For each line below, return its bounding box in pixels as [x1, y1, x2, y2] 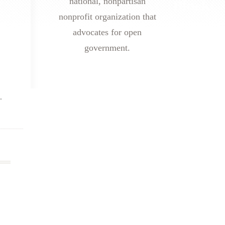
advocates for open [73, 27, 142, 37]
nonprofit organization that [58, 12, 156, 22]
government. [84, 43, 130, 53]
